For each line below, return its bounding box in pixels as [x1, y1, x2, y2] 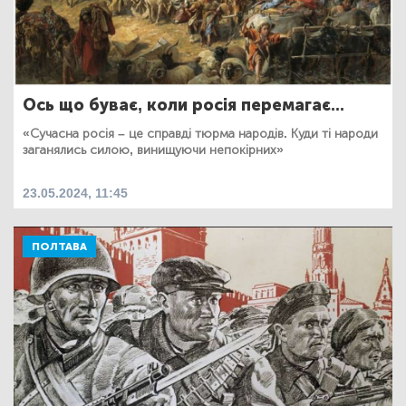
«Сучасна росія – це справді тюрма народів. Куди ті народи [23, 125, 378, 141]
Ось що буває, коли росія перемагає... [23, 94, 344, 115]
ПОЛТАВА [32, 239, 87, 253]
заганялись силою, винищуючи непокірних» [23, 141, 284, 158]
